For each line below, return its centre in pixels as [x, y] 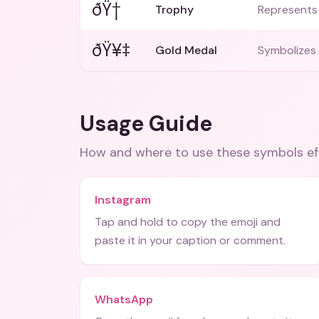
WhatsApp [124, 299]
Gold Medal [186, 50]
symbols [278, 152]
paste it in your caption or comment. [190, 240]
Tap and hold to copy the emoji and [188, 222]
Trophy [174, 10]
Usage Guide [146, 124]
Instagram [123, 200]
